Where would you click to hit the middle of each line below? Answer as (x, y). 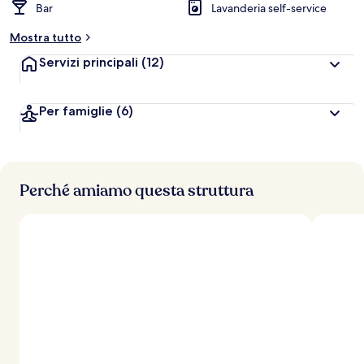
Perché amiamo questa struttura (136, 191)
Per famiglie (76, 111)
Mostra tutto (45, 37)
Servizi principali (90, 62)
